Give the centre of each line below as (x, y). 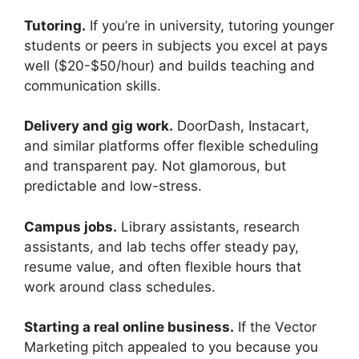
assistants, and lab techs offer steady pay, (161, 246)
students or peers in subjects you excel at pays (176, 45)
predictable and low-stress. (113, 186)
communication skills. (93, 85)
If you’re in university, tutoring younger (210, 25)
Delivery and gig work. (99, 126)
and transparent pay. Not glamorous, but (155, 166)
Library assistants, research (208, 226)
